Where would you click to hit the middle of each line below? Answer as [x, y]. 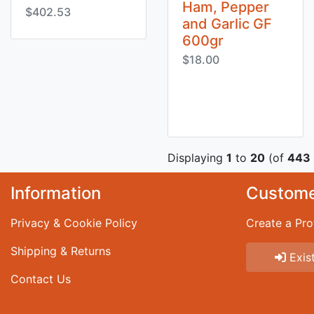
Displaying [197, 158]
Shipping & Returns [61, 251]
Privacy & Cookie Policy [74, 223]
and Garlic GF [227, 24]
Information [56, 193]
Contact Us [41, 279]
